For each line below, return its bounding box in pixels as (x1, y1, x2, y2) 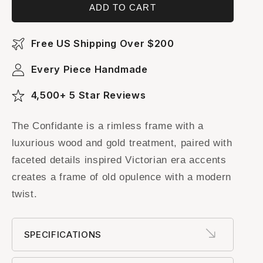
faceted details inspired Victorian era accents (11, 154, 227, 166)
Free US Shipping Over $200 (31, 38, 174, 50)
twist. (11, 188, 38, 200)
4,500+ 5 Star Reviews (31, 89, 146, 102)
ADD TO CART (89, 2, 156, 13)
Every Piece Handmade (31, 63, 148, 76)
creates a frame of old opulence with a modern (11, 171, 231, 183)
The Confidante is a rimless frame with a (11, 120, 204, 131)
